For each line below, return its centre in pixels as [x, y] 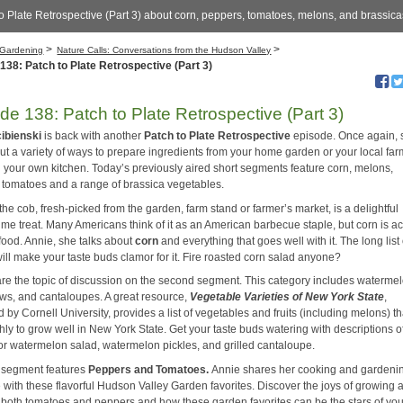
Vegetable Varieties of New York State [287, 297]
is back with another [94, 136]
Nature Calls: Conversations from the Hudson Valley [164, 50]
